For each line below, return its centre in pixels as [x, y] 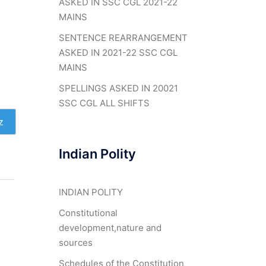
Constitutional [88, 213]
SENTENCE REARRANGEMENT [123, 38]
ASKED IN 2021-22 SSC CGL [118, 53]
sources [75, 243]
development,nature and [110, 228]
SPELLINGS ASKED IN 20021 [118, 88]
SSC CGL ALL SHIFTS [104, 103]
